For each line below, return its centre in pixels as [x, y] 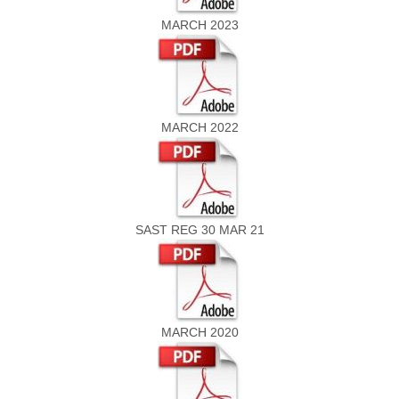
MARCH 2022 [199, 127]
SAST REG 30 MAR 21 [199, 230]
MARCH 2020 [199, 332]
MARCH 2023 [199, 25]
